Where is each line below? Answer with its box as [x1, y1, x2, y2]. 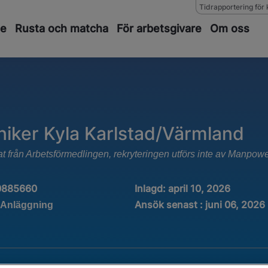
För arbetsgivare [117, 22, 202, 35]
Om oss [210, 22, 249, 35]
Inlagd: [134, 182, 166, 195]
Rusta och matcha [15, 22, 108, 35]
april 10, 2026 [167, 182, 230, 195]
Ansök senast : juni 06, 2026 [134, 199, 265, 211]
